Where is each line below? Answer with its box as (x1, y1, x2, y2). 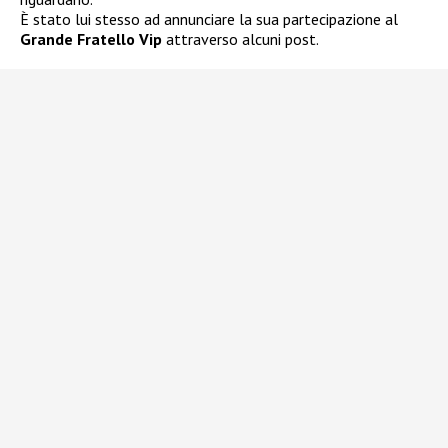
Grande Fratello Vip (20, 29, 162, 50)
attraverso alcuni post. (162, 29, 319, 50)
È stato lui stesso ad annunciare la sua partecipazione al (20, 9, 398, 30)
